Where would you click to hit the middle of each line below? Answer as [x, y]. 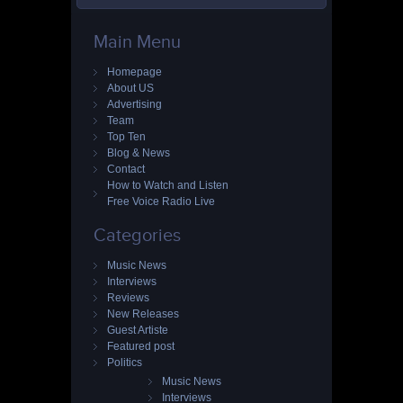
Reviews [128, 298]
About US [130, 89]
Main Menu [137, 42]
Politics [125, 363]
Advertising [134, 105]
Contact [126, 170]
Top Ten [126, 137]
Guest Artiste [138, 331]
